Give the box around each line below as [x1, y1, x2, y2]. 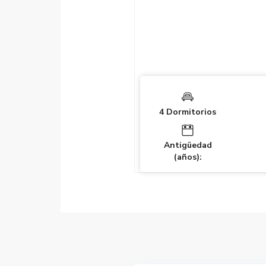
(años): [173, 151, 202, 163]
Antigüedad [163, 140, 212, 151]
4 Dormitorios [159, 106, 216, 118]
